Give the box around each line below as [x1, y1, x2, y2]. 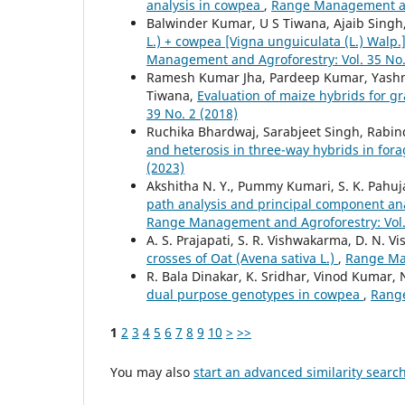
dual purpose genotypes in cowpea [146, 285, 363, 303]
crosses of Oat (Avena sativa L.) [146, 249, 338, 267]
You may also [110, 363, 193, 381]
